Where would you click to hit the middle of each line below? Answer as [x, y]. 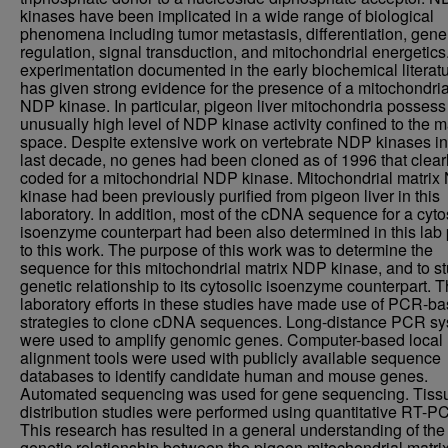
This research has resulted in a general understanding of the [232, 429]
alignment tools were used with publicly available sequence [230, 357]
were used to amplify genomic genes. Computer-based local [231, 339]
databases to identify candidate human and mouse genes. [224, 375]
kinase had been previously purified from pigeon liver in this [230, 195]
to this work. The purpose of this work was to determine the [226, 249]
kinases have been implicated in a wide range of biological [227, 15]
